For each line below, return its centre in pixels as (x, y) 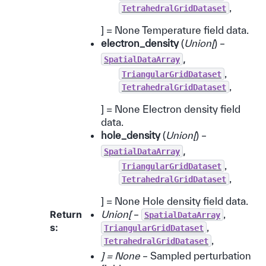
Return (66, 214)
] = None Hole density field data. (175, 201)
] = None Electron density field (171, 109)
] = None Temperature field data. (175, 30)
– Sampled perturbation (196, 255)
